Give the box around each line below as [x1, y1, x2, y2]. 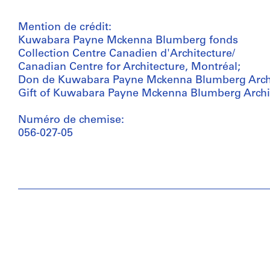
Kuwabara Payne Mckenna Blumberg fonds [18, 35, 238, 46]
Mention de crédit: [18, 22, 111, 33]
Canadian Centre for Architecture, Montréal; [18, 61, 240, 73]
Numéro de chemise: [18, 115, 124, 126]
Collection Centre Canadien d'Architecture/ [18, 48, 235, 60]
